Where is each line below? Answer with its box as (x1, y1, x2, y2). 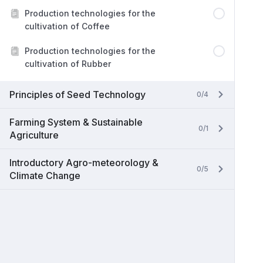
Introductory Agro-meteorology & (9, 157, 159, 168)
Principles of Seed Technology (9, 89, 146, 100)
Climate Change (9, 170, 80, 181)
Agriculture (9, 129, 59, 141)
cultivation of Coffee (25, 21, 110, 31)
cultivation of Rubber (25, 59, 111, 69)
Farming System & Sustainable (9, 116, 143, 128)
